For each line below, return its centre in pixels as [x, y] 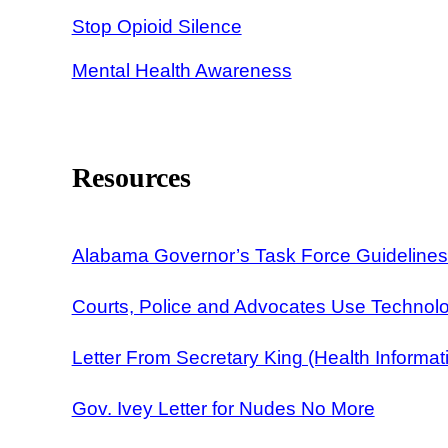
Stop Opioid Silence [156, 26]
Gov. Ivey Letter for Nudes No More [223, 408]
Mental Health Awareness [181, 71]
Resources [131, 177]
